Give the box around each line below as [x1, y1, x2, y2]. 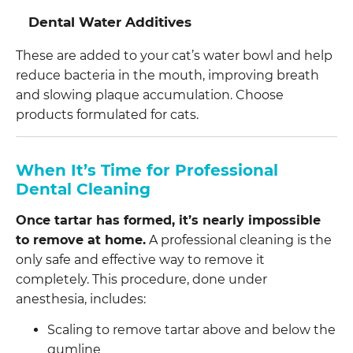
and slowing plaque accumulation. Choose [16, 87, 284, 102]
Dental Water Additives [28, 13, 191, 30]
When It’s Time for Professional [16, 160, 278, 180]
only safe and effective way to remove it [16, 251, 265, 267]
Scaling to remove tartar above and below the [47, 322, 336, 338]
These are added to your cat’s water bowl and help [16, 47, 333, 63]
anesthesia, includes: [16, 291, 146, 307]
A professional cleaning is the [146, 232, 332, 247]
